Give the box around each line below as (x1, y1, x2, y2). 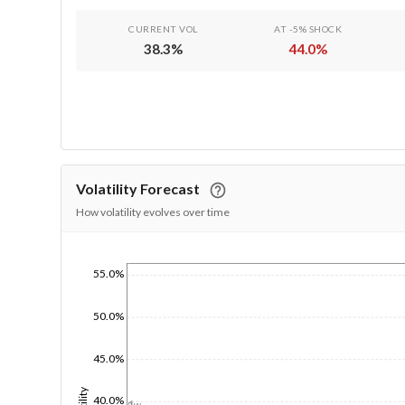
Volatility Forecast (76, 179, 201, 197)
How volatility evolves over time (76, 204, 231, 219)
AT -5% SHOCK (274, 23, 343, 34)
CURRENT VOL (128, 23, 198, 34)
